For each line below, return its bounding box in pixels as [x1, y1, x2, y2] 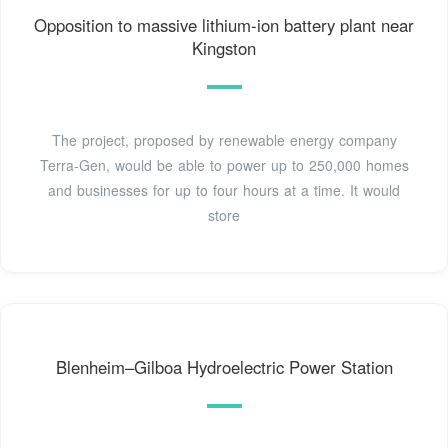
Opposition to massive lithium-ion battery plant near [34, 13, 414, 38]
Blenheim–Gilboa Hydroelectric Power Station [55, 355, 393, 380]
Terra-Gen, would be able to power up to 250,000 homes [39, 155, 409, 176]
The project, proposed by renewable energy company [51, 130, 397, 151]
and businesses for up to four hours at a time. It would [48, 180, 400, 201]
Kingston [192, 36, 256, 61]
